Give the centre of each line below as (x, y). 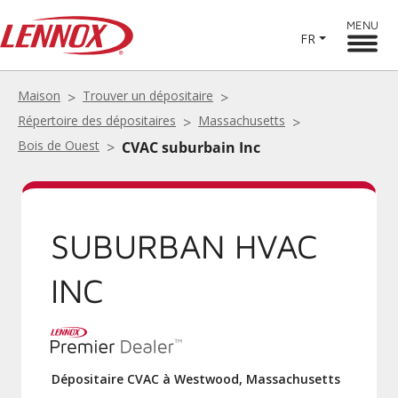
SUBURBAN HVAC (184, 246)
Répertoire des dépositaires (97, 120)
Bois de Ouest (59, 145)
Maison (39, 96)
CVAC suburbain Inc (191, 147)
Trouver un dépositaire (148, 96)
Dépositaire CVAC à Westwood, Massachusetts (196, 379)
